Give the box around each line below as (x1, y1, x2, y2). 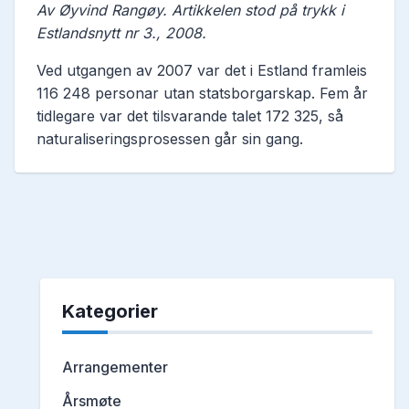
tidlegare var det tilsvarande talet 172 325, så (37, 107, 343, 126)
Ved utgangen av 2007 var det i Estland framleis (37, 61, 367, 80)
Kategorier (62, 300, 158, 323)
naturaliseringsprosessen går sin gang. (37, 130, 303, 149)
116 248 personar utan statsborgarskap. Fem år (37, 84, 368, 103)
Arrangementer (62, 358, 168, 377)
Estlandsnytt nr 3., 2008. (37, 24, 206, 43)
